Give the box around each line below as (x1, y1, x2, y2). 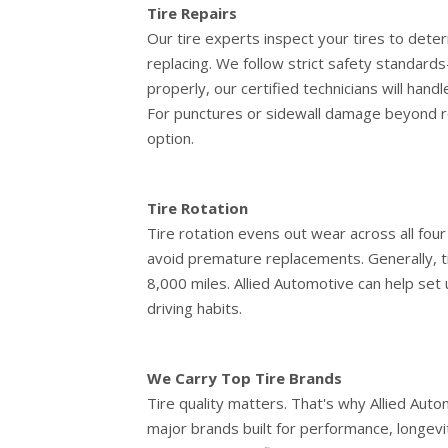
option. (147, 128, 194, 149)
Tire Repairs (147, 3, 237, 24)
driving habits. (147, 298, 242, 319)
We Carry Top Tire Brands (147, 368, 342, 389)
